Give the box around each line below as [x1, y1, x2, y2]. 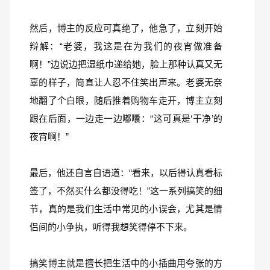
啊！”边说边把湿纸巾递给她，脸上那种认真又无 [30, 59, 222, 69]
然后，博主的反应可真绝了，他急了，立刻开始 [30, 23, 222, 33]
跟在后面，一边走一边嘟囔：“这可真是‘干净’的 [30, 113, 222, 124]
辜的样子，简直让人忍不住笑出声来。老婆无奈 [30, 77, 222, 87]
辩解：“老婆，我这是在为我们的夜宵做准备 [30, 41, 222, 51]
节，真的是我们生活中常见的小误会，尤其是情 [30, 204, 222, 214]
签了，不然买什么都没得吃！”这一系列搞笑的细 [30, 186, 222, 196]
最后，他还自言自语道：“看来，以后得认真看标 [30, 168, 222, 178]
